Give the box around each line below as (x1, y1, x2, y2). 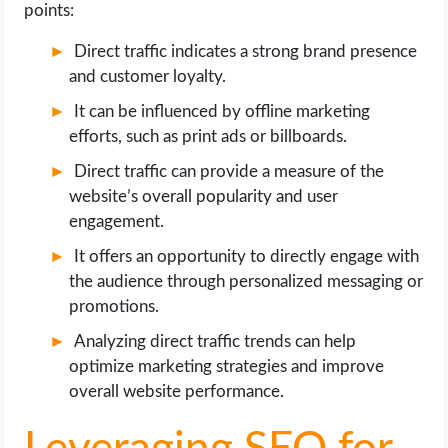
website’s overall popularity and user (69, 188, 339, 206)
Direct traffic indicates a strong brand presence (74, 43, 418, 61)
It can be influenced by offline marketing (74, 103, 371, 121)
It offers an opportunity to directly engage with (74, 248, 420, 266)
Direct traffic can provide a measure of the (74, 163, 385, 181)
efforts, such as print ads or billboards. (69, 128, 348, 146)
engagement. (69, 213, 165, 231)
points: (24, 2, 75, 20)
